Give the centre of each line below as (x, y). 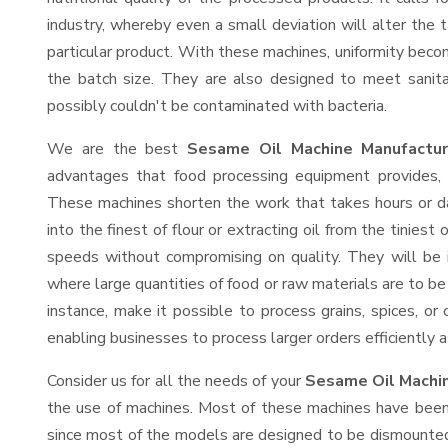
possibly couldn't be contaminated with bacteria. (217, 106)
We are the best (117, 149)
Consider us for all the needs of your (176, 381)
